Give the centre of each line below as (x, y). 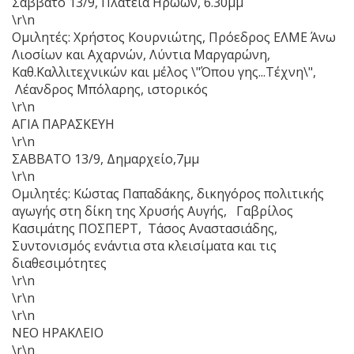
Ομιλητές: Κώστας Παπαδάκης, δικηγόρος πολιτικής (168, 193)
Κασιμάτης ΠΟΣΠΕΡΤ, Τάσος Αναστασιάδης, (145, 228)
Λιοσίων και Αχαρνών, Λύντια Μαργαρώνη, (141, 54)
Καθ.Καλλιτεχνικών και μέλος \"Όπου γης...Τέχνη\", (164, 72)
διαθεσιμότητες (59, 263)
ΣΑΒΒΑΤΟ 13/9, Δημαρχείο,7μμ (105, 158)
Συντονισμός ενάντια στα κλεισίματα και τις (144, 245)
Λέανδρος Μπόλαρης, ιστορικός (110, 89)
